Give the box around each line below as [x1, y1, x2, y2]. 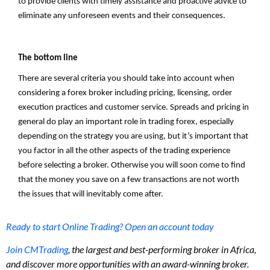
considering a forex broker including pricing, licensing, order [18, 89, 232, 98]
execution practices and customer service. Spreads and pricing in [18, 103, 249, 113]
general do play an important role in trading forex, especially [18, 118, 234, 127]
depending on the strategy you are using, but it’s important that [18, 132, 248, 142]
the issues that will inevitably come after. [18, 190, 167, 199]
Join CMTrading [6, 243, 68, 256]
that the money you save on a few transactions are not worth [18, 175, 239, 185]
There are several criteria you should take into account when [18, 74, 234, 84]
